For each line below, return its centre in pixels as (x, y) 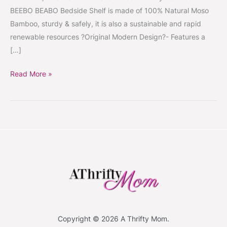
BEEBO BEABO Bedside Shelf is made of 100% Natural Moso (109, 10)
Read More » (31, 73)
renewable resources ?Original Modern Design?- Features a (108, 36)
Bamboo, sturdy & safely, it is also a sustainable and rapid (106, 23)
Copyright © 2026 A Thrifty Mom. (113, 219)
